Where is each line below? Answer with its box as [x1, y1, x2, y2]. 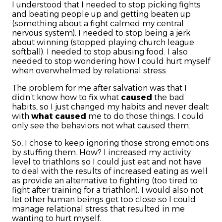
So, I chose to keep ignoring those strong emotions [12, 138, 209, 148]
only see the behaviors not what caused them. [12, 121, 190, 131]
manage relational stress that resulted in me [12, 204, 185, 214]
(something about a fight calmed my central [12, 19, 184, 29]
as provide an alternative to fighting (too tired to [12, 176, 198, 186]
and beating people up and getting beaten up [12, 9, 191, 19]
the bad [152, 93, 184, 103]
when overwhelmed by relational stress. [12, 66, 167, 76]
